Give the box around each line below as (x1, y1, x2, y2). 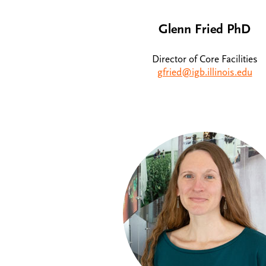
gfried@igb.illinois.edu (157, 66, 252, 78)
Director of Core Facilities (151, 53, 258, 65)
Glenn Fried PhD (159, 21, 251, 37)
